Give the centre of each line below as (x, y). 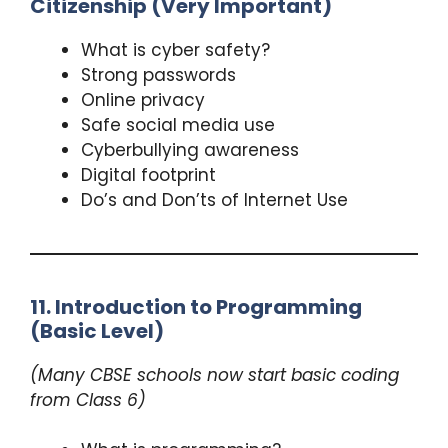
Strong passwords (158, 74)
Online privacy (143, 99)
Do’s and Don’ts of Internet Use (214, 199)
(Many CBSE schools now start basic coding (214, 374)
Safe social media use (178, 124)
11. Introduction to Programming (196, 306)
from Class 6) (88, 399)
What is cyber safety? (175, 49)
